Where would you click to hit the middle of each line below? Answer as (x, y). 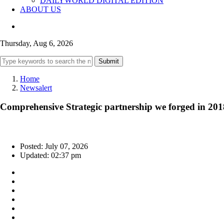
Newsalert (36, 87)
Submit (109, 61)
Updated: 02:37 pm (50, 155)
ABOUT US (40, 9)
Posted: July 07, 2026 (54, 146)
